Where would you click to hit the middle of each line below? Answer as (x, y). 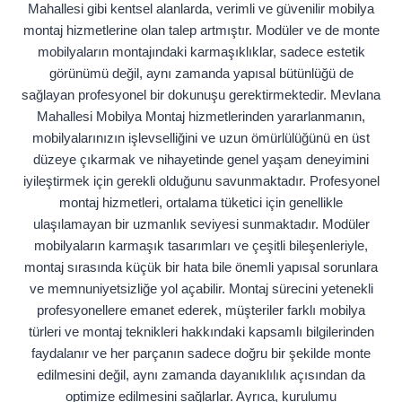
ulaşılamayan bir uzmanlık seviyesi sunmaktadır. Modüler (201, 224)
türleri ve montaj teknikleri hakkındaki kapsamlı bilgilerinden (201, 332)
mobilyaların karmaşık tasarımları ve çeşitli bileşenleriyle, (201, 246)
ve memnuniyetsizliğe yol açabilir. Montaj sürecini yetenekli (201, 289)
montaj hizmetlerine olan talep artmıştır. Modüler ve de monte (201, 31)
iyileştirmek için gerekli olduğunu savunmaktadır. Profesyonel (201, 181)
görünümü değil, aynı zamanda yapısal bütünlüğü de (201, 74)
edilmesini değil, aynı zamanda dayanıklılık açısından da (201, 375)
